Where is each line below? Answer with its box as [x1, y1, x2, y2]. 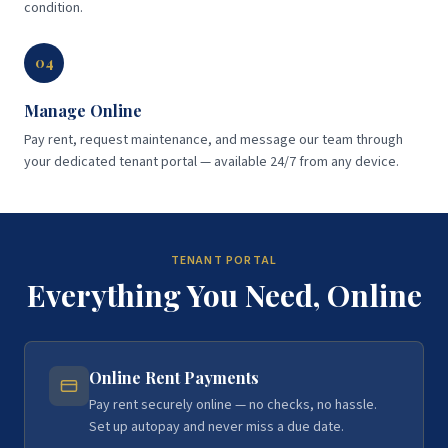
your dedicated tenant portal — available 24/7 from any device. [24, 152, 399, 173]
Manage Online [24, 100, 142, 122]
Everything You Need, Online [26, 275, 422, 316]
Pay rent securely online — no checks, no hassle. [89, 395, 377, 416]
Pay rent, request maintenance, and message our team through [24, 130, 403, 151]
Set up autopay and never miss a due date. [89, 417, 344, 438]
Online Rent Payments [89, 367, 259, 389]
